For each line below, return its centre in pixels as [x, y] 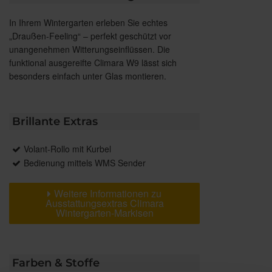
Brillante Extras [55, 121]
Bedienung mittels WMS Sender [85, 162]
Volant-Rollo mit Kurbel [67, 148]
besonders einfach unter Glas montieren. [88, 76]
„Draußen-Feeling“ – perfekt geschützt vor [90, 36]
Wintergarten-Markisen [104, 212]
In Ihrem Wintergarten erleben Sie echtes [88, 22]
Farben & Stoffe [56, 263]
